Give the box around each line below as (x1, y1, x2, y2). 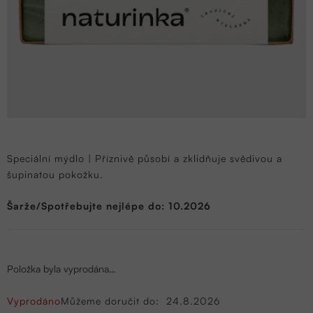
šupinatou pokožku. (7, 168, 103, 180)
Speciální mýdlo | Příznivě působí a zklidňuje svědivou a (7, 152, 282, 164)
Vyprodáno (7, 294, 61, 307)
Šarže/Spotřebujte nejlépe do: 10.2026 (7, 199, 211, 212)
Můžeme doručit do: (61, 294, 159, 307)
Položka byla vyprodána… (7, 262, 116, 275)
